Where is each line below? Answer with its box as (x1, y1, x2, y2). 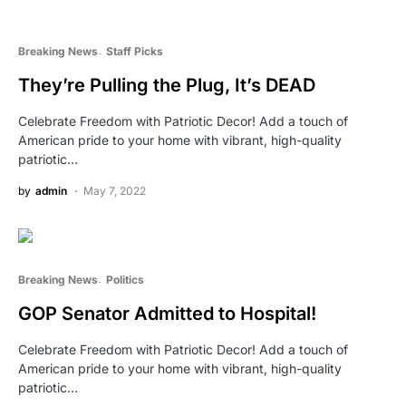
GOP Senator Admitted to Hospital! (18, 302, 316, 324)
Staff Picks (105, 43, 163, 58)
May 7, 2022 (83, 183, 146, 198)
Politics (105, 272, 144, 286)
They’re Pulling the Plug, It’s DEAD (18, 73, 315, 96)
